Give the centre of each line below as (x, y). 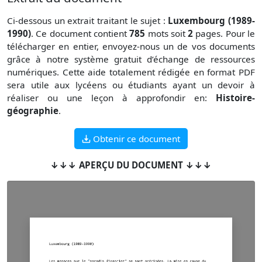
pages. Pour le (224, 33)
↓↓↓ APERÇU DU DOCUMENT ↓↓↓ (131, 165)
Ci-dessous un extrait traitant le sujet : (88, 20)
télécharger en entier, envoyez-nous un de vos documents (131, 46)
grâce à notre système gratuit (77, 59)
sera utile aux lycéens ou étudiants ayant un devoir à (131, 85)
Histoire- (235, 97)
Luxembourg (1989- (211, 20)
